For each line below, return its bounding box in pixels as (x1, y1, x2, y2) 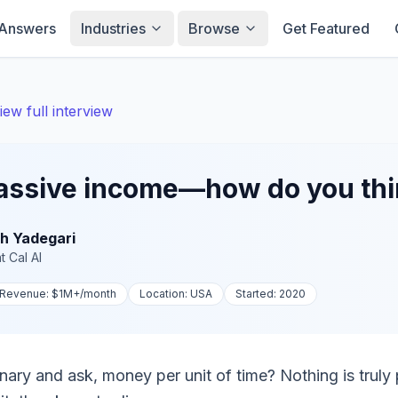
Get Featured (282, 20, 370, 37)
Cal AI (9, 250, 42, 265)
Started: (235, 287, 279, 300)
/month (80, 287, 116, 300)
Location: (139, 287, 190, 300)
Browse (187, 20, 240, 37)
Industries (80, 20, 146, 37)
